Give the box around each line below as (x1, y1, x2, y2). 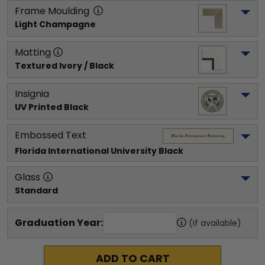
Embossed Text (15, 128, 86, 142)
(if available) (189, 216, 241, 229)
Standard (15, 184, 58, 196)
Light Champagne (15, 18, 96, 30)
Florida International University (15, 144, 157, 157)
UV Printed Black (15, 101, 89, 113)
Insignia (15, 86, 49, 101)
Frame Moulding (15, 4, 89, 18)
